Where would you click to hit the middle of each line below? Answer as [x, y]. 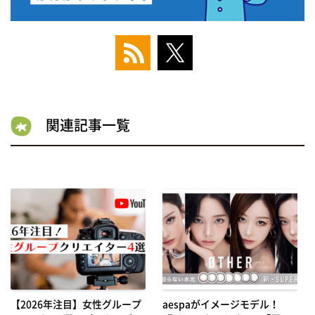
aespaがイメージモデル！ [220, 303]
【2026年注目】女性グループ [76, 303]
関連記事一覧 [88, 124]
